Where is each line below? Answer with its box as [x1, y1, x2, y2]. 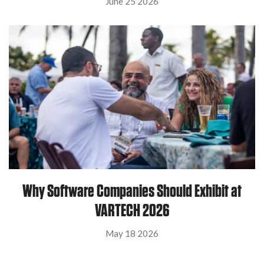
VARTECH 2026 [94, 199, 170, 220]
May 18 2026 [105, 227, 159, 239]
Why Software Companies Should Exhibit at [22, 179, 242, 201]
